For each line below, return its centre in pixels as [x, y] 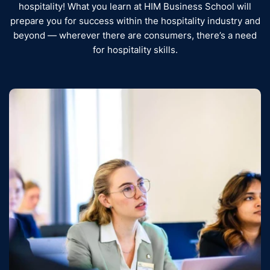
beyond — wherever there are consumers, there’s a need [135, 35]
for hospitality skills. [135, 50]
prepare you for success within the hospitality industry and [135, 21]
